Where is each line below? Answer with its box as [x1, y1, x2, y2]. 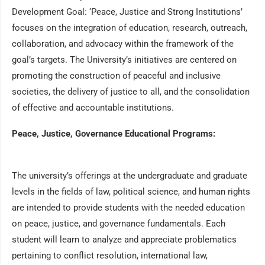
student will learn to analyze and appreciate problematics [12, 234, 237, 245]
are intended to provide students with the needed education [12, 202, 245, 213]
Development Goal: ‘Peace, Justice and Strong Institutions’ [12, 7, 243, 17]
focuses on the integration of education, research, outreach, [12, 22, 247, 33]
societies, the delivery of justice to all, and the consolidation [12, 86, 250, 97]
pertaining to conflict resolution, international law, [12, 250, 208, 261]
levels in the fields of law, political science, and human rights [12, 186, 250, 197]
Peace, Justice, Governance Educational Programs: [12, 128, 215, 139]
